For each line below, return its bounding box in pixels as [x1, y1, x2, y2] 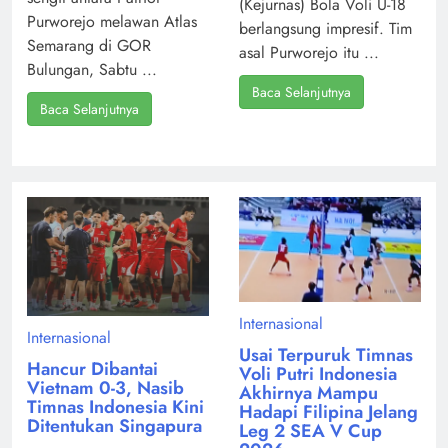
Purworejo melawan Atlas [27, 10, 197, 34]
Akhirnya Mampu [239, 380, 378, 407]
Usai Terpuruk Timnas [239, 342, 413, 369]
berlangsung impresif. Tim [239, 17, 412, 41]
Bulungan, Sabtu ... [27, 58, 157, 82]
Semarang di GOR [27, 34, 151, 58]
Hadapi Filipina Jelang [239, 399, 418, 426]
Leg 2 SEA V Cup [239, 418, 382, 445]
